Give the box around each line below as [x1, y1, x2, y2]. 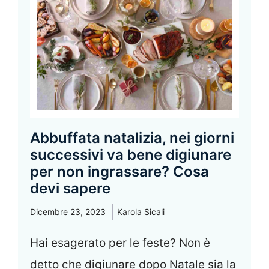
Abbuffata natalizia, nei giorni [30, 129, 234, 147]
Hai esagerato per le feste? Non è [30, 236, 210, 250]
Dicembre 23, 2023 [30, 207, 106, 217]
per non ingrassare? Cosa [30, 163, 209, 181]
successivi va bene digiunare [30, 146, 231, 164]
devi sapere [30, 180, 110, 198]
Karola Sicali [117, 207, 165, 217]
